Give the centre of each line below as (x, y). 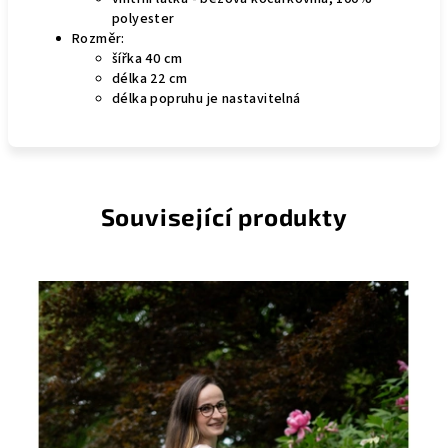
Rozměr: (98, 38)
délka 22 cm (150, 78)
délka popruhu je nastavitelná (206, 98)
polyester (145, 18)
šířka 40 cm (147, 58)
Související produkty (224, 216)
